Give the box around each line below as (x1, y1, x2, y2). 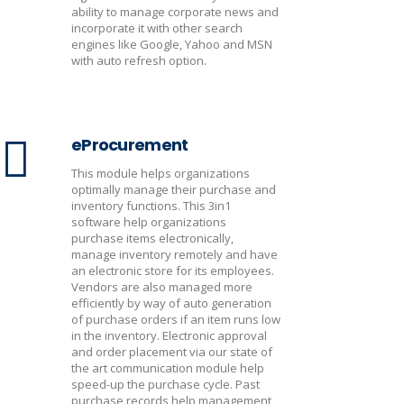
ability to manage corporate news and (71, 4, 279, 20)
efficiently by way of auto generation (71, 295, 271, 311)
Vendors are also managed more (71, 279, 252, 295)
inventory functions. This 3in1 (71, 197, 231, 214)
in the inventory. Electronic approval (71, 327, 267, 344)
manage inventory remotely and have (71, 246, 278, 262)
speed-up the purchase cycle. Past (71, 376, 260, 392)
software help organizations (71, 214, 226, 230)
